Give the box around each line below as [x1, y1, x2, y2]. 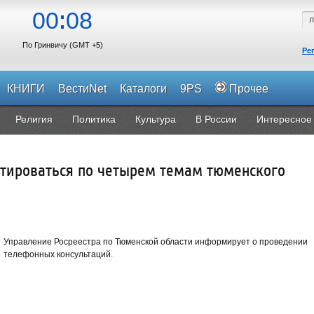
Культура [135, 114, 176, 125]
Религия [15, 114, 53, 125]
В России [196, 114, 237, 125]
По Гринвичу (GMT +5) [22, 41, 103, 49]
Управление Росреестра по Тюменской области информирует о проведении [4, 237, 308, 247]
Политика [72, 114, 116, 125]
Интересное [257, 114, 312, 125]
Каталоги [120, 83, 167, 95]
